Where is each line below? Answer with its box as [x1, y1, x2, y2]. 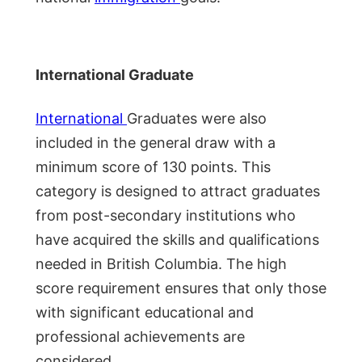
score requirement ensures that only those [36, 279, 326, 297]
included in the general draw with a [36, 133, 276, 151]
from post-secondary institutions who [36, 206, 296, 224]
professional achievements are [36, 327, 245, 345]
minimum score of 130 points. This [36, 158, 271, 175]
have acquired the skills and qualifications [36, 230, 319, 248]
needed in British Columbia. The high [36, 255, 287, 272]
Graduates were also [127, 109, 267, 127]
